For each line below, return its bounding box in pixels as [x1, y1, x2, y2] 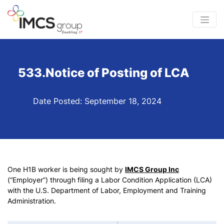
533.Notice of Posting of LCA [17, 65, 189, 80]
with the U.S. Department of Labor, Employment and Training [7, 186, 206, 195]
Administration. [7, 196, 56, 205]
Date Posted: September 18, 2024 [32, 96, 161, 106]
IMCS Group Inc [125, 165, 179, 174]
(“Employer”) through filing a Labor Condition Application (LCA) [7, 175, 212, 184]
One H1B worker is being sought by [7, 165, 125, 174]
